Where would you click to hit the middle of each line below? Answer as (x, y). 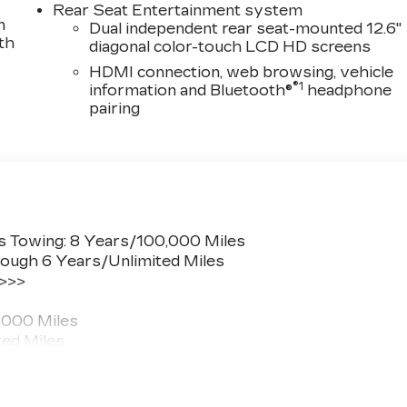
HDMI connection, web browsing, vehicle (242, 72)
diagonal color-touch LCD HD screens (230, 46)
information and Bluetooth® (191, 90)
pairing (115, 108)
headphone (348, 90)
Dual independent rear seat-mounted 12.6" (246, 28)
